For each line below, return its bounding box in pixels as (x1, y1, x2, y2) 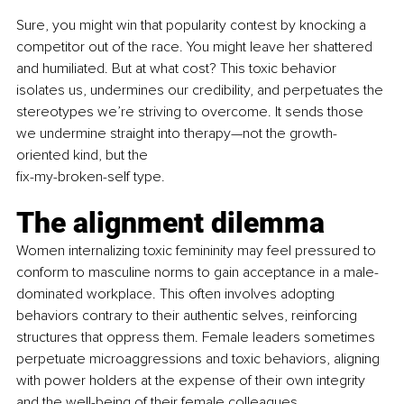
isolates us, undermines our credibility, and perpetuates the (16, 80, 387, 99)
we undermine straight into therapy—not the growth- (16, 124, 337, 142)
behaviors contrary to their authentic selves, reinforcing (16, 306, 361, 325)
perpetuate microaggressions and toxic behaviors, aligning (16, 349, 383, 368)
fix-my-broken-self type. (16, 167, 165, 186)
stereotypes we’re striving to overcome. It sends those (16, 102, 367, 121)
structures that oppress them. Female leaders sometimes (16, 327, 379, 346)
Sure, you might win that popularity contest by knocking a (16, 15, 370, 34)
